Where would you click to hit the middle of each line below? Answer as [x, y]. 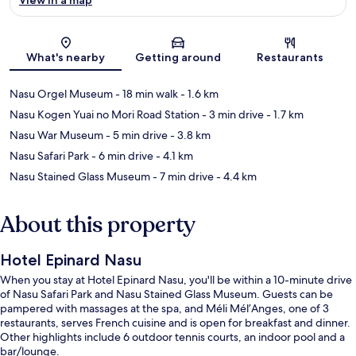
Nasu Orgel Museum [61, 93]
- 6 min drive [121, 155]
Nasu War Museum [56, 135]
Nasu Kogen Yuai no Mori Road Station [104, 114]
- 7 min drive [182, 176]
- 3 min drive [232, 114]
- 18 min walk [145, 93]
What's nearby [66, 57]
